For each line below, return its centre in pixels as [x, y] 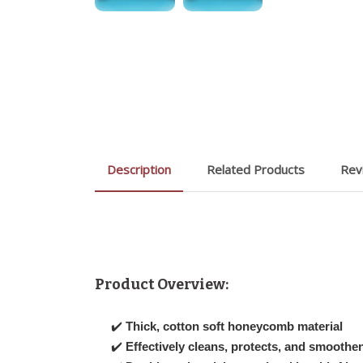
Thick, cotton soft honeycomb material [234, 326]
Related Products [256, 169]
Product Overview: [162, 284]
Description [139, 169]
